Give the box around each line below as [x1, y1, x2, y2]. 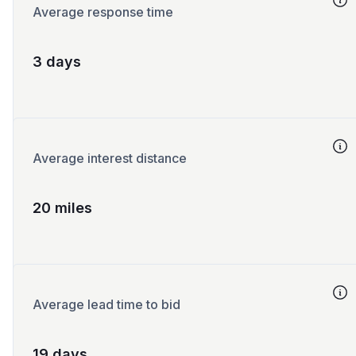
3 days [33, 53, 81, 70]
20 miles [33, 199, 92, 216]
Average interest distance [33, 150, 187, 166]
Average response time [33, 4, 173, 20]
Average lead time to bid [33, 296, 180, 312]
